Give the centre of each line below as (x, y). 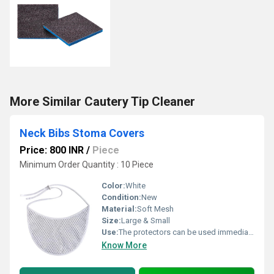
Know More (124, 245)
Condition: (121, 197)
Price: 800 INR (52, 150)
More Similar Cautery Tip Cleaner (102, 102)
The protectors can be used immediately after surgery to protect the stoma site (183, 232)
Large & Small (146, 220)
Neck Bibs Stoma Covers (82, 133)
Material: (119, 209)
